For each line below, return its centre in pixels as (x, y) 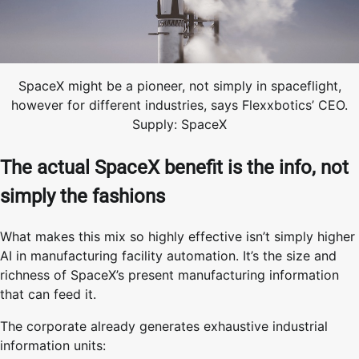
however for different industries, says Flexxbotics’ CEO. (179, 105)
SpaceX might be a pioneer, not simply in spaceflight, (179, 86)
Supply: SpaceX (179, 125)
